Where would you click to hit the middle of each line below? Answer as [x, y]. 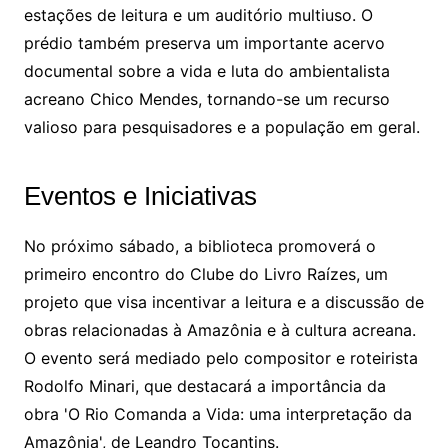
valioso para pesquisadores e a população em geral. [221, 127]
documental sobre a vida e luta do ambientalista [206, 71]
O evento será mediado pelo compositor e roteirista [220, 358]
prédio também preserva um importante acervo [204, 43]
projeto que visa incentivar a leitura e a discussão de [223, 302]
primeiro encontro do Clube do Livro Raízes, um [205, 274]
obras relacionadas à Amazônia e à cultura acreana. [219, 330]
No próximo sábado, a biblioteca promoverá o [199, 246]
